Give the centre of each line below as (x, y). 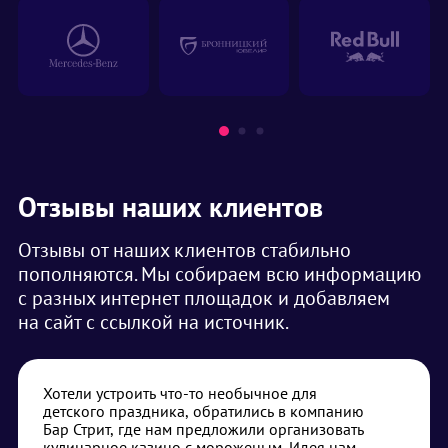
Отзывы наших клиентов (170, 207)
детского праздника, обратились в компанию (203, 411)
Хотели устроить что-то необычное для (180, 393)
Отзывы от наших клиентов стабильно (184, 250)
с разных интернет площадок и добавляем (204, 298)
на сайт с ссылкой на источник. (153, 322)
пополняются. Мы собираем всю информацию (219, 274)
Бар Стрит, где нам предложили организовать (203, 429)
